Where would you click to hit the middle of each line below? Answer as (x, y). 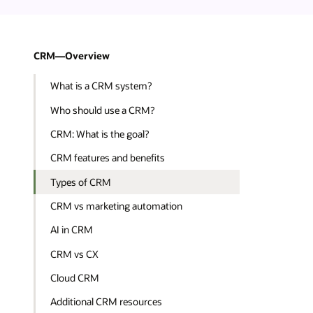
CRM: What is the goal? (100, 134)
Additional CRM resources (107, 302)
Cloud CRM (75, 277)
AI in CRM (72, 230)
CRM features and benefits (108, 158)
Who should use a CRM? (103, 110)
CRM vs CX (75, 254)
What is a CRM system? (101, 86)
